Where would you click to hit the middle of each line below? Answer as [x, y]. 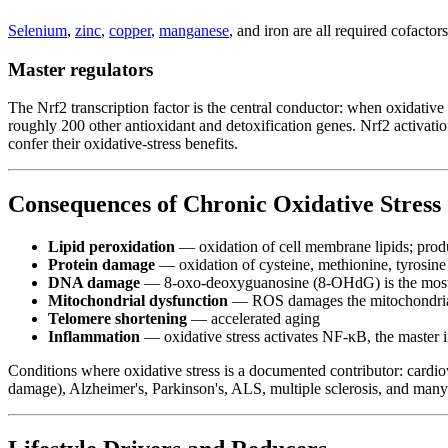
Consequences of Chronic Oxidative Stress [224, 204]
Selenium [37, 30]
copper [130, 30]
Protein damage [101, 265]
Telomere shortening [117, 319]
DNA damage [94, 283]
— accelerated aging [253, 319]
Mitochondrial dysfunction [138, 301]
